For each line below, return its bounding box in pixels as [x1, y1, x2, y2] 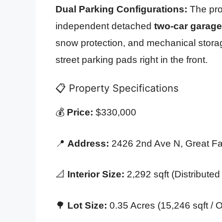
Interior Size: [67, 169, 124, 180]
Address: [67, 138, 109, 149]
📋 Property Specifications [55, 82, 178, 95]
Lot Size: [67, 200, 107, 211]
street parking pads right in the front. [55, 54, 208, 65]
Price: [67, 107, 93, 118]
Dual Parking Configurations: [55, 3, 187, 14]
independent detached [55, 20, 154, 31]
